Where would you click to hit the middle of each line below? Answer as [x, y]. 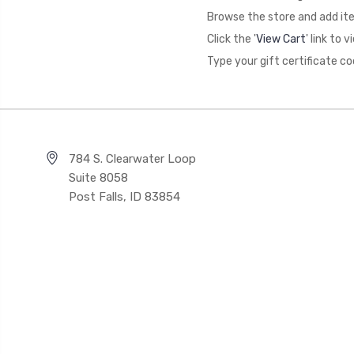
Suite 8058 [98, 178]
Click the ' [232, 39]
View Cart [281, 39]
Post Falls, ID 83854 [124, 197]
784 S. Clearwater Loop [132, 159]
